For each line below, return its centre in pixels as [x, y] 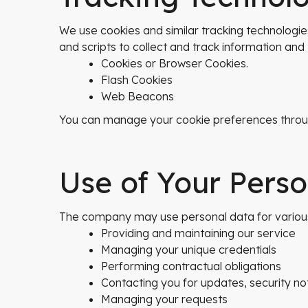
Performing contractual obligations [191, 266]
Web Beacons [137, 96]
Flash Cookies [137, 80]
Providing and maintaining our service [198, 233]
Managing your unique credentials [189, 250]
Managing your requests [164, 299]
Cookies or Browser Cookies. [175, 63]
